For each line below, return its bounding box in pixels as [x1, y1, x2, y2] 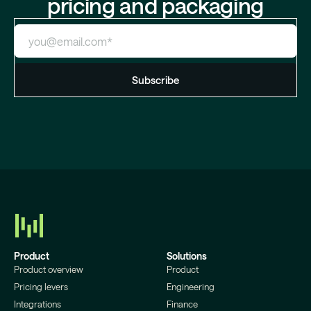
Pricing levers [14, 281, 68, 293]
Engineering [167, 281, 215, 293]
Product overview [14, 264, 83, 276]
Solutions [167, 250, 207, 262]
